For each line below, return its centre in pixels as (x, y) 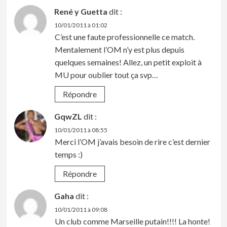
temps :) (68, 154)
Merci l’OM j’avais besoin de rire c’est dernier (132, 141)
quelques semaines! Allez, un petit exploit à (128, 62)
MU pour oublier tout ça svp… (106, 74)
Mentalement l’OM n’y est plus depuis (119, 49)
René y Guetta (81, 11)
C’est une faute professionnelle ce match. (124, 36)
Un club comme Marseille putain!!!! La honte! (132, 221)
